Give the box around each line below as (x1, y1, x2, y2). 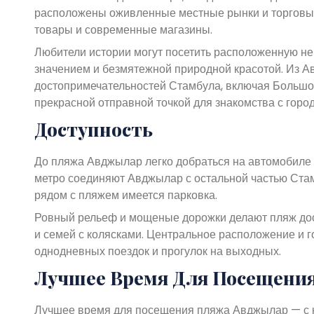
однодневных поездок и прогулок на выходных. (34, 243, 281, 259)
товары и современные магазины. (34, 21, 212, 38)
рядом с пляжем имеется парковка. (34, 186, 217, 203)
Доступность (34, 116, 153, 142)
